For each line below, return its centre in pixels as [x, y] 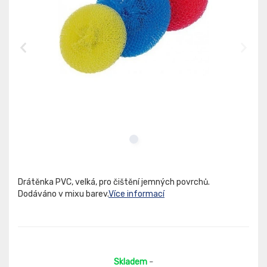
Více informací [136, 194]
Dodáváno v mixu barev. [63, 194]
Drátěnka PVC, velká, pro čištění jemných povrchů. [114, 182]
